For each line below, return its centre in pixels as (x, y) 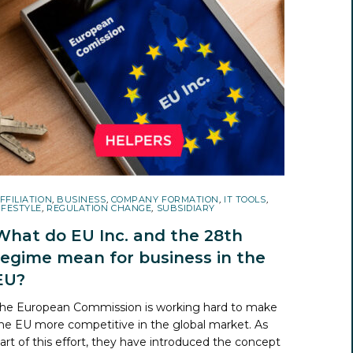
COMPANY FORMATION (165, 199)
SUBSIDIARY (186, 208)
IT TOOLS (245, 199)
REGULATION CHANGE (99, 208)
